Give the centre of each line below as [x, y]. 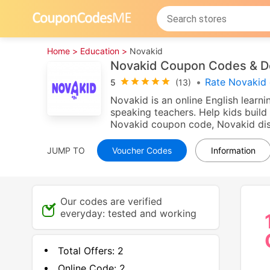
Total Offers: [86, 250]
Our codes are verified [111, 201]
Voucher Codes [142, 150]
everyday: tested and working [128, 213]
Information [234, 150]
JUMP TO [66, 150]
